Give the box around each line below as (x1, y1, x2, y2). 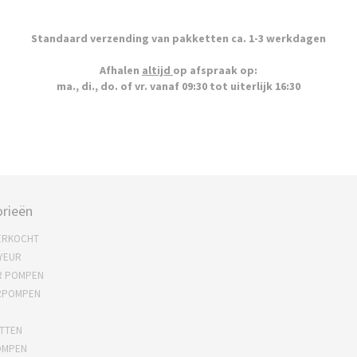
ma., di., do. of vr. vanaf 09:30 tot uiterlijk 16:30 (57, 79, 300, 93)
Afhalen (100, 63, 142, 77)
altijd (142, 63, 173, 77)
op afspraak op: (173, 63, 257, 77)
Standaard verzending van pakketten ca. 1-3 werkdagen (31, 31, 326, 45)
